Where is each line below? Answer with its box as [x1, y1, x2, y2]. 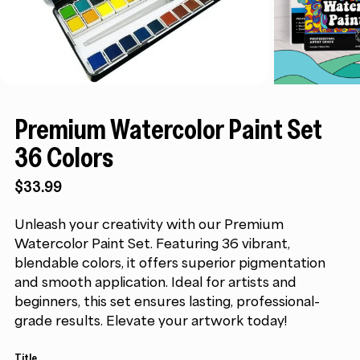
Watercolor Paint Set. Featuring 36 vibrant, [14, 235, 290, 252]
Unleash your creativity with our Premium [14, 215, 284, 232]
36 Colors [14, 141, 113, 173]
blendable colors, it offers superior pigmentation [14, 254, 325, 271]
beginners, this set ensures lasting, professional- [14, 292, 320, 309]
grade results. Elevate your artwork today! [14, 312, 287, 329]
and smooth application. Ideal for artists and [14, 273, 297, 290]
